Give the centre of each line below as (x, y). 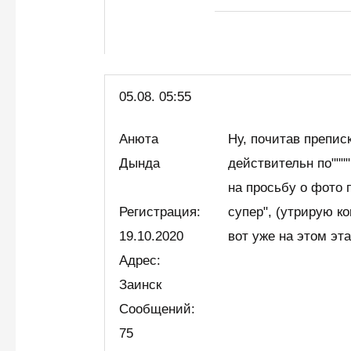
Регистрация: (160, 212)
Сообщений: (157, 309)
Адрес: (140, 260)
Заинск (141, 284)
